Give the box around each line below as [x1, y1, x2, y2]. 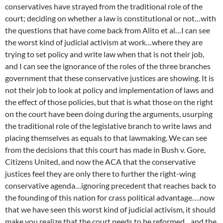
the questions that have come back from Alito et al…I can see [5, 25, 210, 35]
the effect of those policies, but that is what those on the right [5, 97, 213, 107]
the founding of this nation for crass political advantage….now [5, 193, 215, 202]
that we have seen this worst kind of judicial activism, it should [5, 205, 216, 214]
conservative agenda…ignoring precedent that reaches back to [5, 181, 216, 190]
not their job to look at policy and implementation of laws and [5, 85, 214, 95]
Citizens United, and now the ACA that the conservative [5, 157, 196, 166]
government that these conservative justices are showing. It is [5, 73, 214, 83]
